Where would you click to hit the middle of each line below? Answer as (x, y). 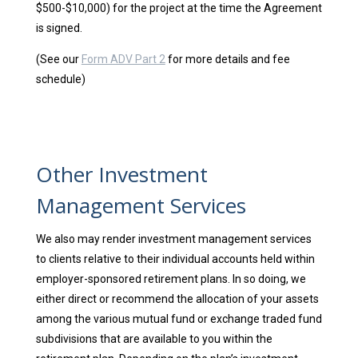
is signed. (59, 28)
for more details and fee (227, 60)
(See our (58, 60)
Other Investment (121, 175)
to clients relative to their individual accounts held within (175, 259)
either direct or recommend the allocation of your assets (177, 299)
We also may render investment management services (173, 239)
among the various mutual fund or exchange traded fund (179, 319)
